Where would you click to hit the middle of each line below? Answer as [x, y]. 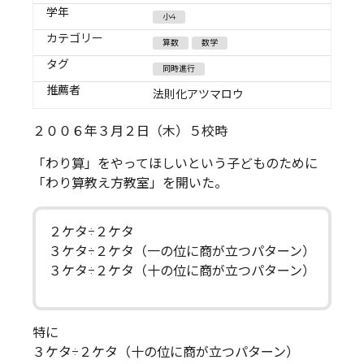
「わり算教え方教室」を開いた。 [130, 183]
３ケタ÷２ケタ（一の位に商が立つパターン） [182, 251]
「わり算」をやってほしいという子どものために [175, 163]
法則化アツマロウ [198, 94]
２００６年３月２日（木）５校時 [130, 131]
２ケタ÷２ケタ [91, 232]
